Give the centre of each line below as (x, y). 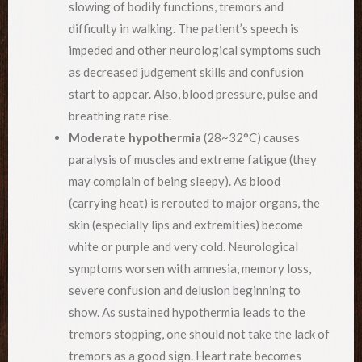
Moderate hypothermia (135, 138)
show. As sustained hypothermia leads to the (187, 312)
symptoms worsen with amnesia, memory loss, (190, 269)
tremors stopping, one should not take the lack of (199, 334)
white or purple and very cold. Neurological (183, 247)
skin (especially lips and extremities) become (186, 225)
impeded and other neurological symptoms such (195, 51)
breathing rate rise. (120, 116)
